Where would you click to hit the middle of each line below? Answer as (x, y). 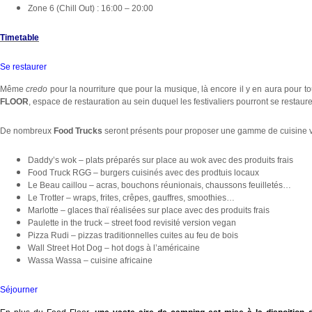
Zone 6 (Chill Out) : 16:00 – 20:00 (91, 8)
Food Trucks (78, 131)
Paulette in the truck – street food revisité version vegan (132, 223)
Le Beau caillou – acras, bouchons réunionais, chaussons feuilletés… (159, 186)
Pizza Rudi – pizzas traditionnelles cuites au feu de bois (133, 236)
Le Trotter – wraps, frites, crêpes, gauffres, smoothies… (131, 198)
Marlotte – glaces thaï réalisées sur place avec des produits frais (149, 211)
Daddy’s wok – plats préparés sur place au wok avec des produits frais (161, 161)
